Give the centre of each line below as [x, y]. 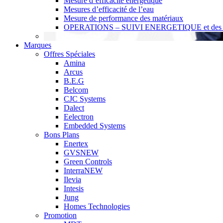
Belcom [76, 90]
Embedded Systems [95, 125]
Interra [74, 170]
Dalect [74, 108]
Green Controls [88, 161]
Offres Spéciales [69, 54]
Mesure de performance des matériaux [123, 18]
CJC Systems [85, 99]
